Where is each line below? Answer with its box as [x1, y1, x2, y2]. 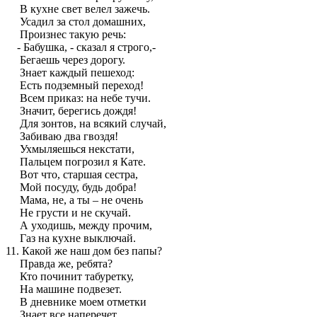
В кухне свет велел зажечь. [6, 3, 150, 16]
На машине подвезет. [6, 283, 122, 296]
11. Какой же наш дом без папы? [6, 245, 162, 258]
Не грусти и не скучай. [6, 207, 131, 219]
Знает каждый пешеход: [6, 67, 134, 79]
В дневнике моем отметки [6, 296, 146, 309]
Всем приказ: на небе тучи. [6, 92, 151, 105]
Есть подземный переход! [6, 79, 144, 92]
